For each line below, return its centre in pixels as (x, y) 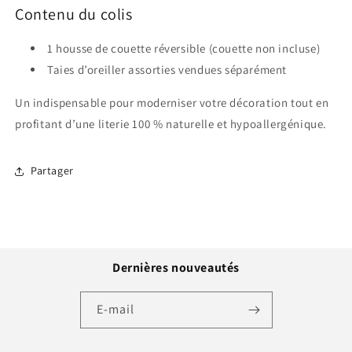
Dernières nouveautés (176, 267)
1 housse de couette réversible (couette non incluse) (184, 48)
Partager (52, 171)
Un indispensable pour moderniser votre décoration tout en (172, 102)
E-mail (115, 309)
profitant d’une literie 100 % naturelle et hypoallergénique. (171, 123)
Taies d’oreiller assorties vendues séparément (167, 69)
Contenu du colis (74, 15)
